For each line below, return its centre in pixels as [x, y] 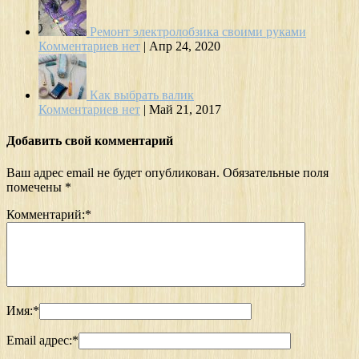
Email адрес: [39, 340]
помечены [36, 187]
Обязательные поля [276, 172]
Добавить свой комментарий [90, 141]
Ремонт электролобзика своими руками [198, 31]
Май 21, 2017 [185, 109]
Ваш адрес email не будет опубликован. [113, 172]
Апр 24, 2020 [185, 46]
